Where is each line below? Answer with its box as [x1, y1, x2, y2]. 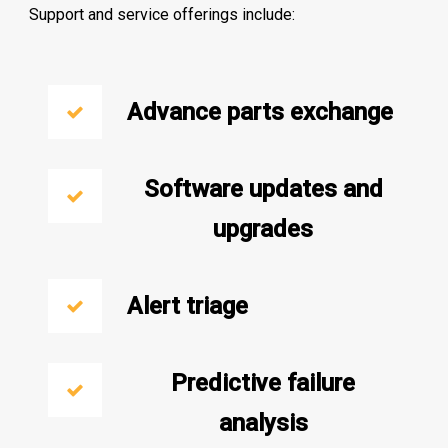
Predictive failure [171, 368, 356, 397]
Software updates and [143, 174, 383, 203]
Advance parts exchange [127, 97, 394, 126]
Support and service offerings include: [29, 4, 296, 24]
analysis [218, 408, 308, 437]
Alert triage [127, 291, 249, 320]
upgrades [213, 214, 314, 243]
